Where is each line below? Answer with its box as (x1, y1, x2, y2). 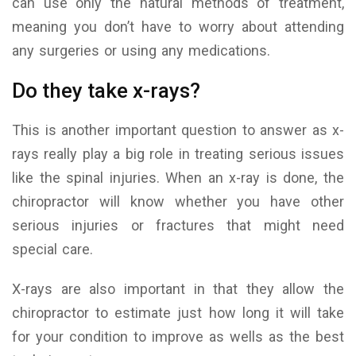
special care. (12, 241, 93, 258)
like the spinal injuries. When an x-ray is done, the (12, 169, 344, 187)
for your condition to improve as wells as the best (12, 328, 344, 346)
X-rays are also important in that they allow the (12, 281, 344, 298)
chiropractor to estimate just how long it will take (12, 304, 344, 322)
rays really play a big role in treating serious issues (12, 145, 344, 163)
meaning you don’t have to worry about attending (12, 18, 344, 36)
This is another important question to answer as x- (12, 122, 344, 139)
